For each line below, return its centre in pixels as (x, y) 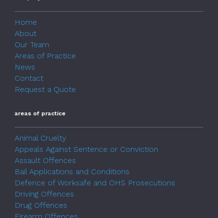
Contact (29, 78)
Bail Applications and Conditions (72, 171)
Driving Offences (44, 194)
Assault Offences (45, 160)
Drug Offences (41, 205)
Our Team (32, 44)
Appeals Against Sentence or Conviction (86, 149)
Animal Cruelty (40, 138)
